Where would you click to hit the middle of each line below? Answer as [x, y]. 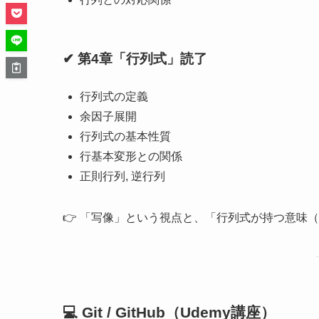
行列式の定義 [114, 97]
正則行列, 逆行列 [122, 177]
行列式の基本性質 [125, 137]
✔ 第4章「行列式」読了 [135, 58]
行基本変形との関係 [131, 157]
